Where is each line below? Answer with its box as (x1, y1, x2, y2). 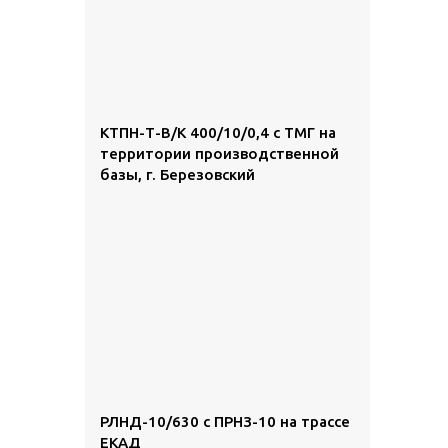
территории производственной (100, 145, 339, 162)
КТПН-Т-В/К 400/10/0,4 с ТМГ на (100, 124, 336, 141)
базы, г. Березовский (100, 166, 255, 183)
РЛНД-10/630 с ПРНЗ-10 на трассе (100, 413, 350, 430)
